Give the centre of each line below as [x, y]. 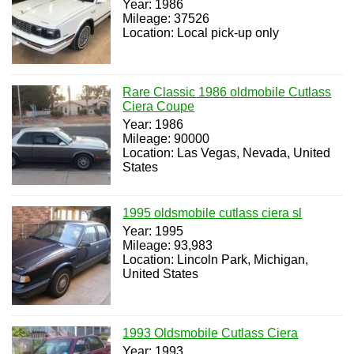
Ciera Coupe [159, 107]
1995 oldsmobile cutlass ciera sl [213, 213]
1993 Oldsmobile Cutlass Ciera [211, 333]
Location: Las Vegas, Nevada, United [227, 153]
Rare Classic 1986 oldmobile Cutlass [227, 92]
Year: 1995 [153, 231]
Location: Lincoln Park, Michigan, [216, 259]
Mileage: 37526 [166, 19]
